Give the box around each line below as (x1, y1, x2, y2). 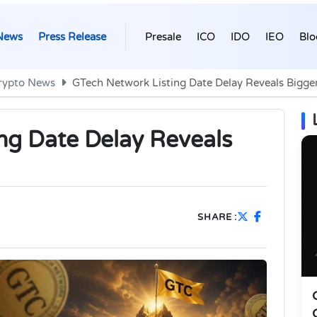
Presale (145, 30, 181, 43)
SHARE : (197, 211, 237, 223)
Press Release (38, 30, 106, 43)
